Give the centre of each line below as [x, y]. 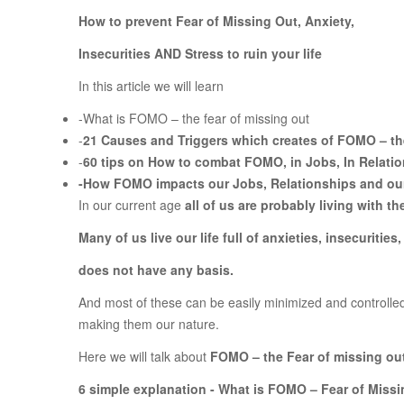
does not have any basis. [156, 270]
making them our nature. [149, 324]
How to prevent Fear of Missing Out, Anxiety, [216, 21]
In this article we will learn [151, 86]
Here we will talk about [144, 357]
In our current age [132, 205]
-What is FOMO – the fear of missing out [194, 119]
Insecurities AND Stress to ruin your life [200, 54]
